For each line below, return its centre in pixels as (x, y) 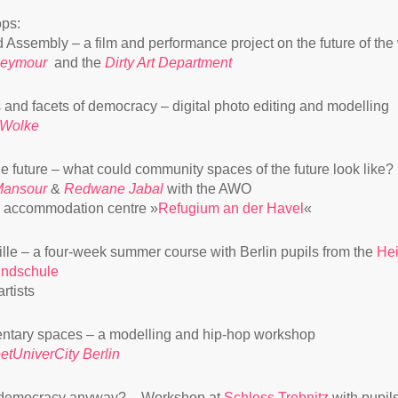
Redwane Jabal (114, 189)
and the (76, 63)
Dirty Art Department (169, 63)
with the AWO (210, 189)
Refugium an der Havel (231, 208)
